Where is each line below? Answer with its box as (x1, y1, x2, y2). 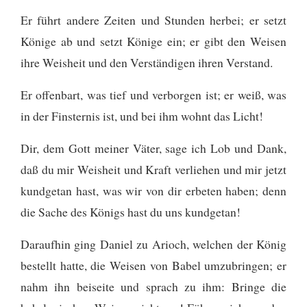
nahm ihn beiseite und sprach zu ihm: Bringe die (21, 278, 286, 295)
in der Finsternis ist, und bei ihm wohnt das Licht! (21, 107, 263, 124)
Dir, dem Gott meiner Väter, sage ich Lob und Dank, (21, 139, 286, 156)
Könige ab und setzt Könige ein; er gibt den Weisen (21, 32, 286, 49)
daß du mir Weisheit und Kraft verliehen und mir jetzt (21, 160, 286, 177)
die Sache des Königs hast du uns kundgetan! (21, 203, 241, 220)
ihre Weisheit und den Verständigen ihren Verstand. (21, 53, 273, 71)
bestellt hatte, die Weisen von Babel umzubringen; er (21, 256, 286, 273)
